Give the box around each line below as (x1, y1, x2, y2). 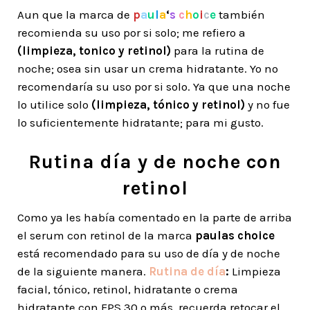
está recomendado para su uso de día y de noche (17, 246, 280, 260)
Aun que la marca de (17, 8, 133, 21)
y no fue (245, 98, 290, 111)
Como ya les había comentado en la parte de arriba (17, 210, 292, 224)
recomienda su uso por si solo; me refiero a (17, 26, 246, 39)
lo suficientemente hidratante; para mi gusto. (17, 116, 264, 129)
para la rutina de (171, 44, 264, 57)
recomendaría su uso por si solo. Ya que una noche (17, 80, 291, 93)
